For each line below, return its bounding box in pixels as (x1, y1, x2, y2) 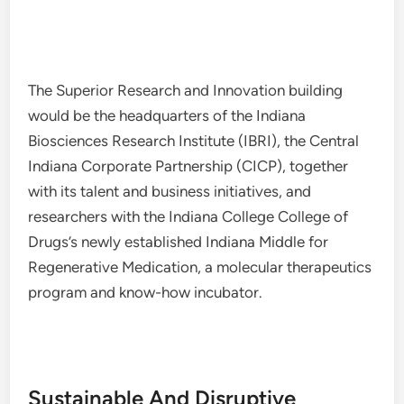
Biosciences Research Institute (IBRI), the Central (28, 132, 360, 150)
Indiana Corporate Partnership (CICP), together (28, 157, 349, 175)
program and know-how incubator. (28, 283, 263, 301)
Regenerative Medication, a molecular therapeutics (28, 258, 372, 276)
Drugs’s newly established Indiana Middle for (28, 233, 329, 251)
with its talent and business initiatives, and (28, 182, 312, 200)
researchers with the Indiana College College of (28, 207, 349, 225)
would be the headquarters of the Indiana (28, 106, 307, 124)
